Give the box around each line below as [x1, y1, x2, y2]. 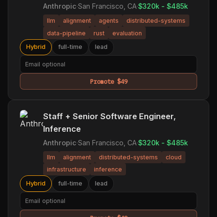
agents [99, 17, 119, 25]
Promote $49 [90, 77, 127, 85]
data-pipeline [47, 29, 86, 37]
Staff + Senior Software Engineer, [43, 111, 176, 121]
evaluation [112, 29, 142, 37]
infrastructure [47, 166, 86, 173]
